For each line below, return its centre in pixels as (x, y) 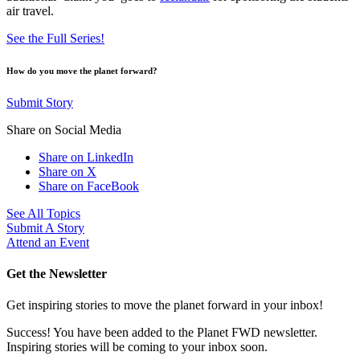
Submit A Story (45, 227)
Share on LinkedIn (86, 157)
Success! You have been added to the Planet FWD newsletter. (162, 333)
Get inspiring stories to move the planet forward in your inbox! (165, 305)
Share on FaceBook (89, 186)
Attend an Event (48, 242)
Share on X (67, 171)
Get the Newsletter (57, 274)
